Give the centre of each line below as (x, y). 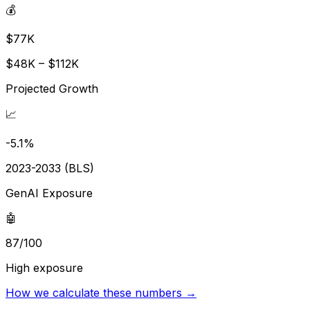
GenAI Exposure (49, 193)
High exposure (44, 267)
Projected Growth (52, 88)
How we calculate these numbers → (101, 292)
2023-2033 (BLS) (50, 168)
